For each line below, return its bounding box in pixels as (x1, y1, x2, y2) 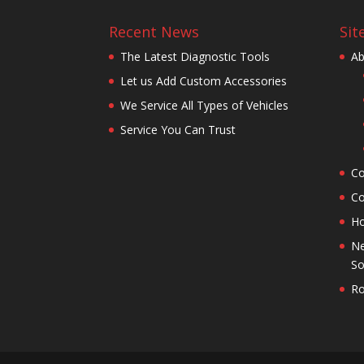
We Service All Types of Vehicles (120, 97, 289, 113)
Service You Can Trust (120, 121, 236, 137)
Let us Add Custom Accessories (120, 72, 288, 89)
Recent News (109, 21, 200, 41)
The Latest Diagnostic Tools (120, 48, 271, 64)
